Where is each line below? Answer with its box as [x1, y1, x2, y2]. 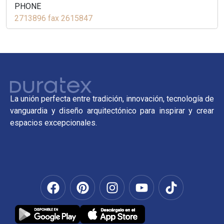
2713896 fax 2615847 [14, 13, 92, 23]
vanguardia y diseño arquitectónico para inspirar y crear [10, 106, 214, 116]
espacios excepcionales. [10, 118, 97, 128]
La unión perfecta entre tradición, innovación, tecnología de [10, 94, 214, 104]
